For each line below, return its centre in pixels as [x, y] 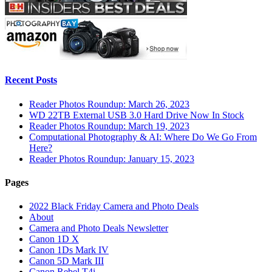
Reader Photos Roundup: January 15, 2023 [112, 158]
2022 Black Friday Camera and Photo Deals [114, 206]
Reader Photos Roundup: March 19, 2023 [109, 126]
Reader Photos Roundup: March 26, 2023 [109, 104]
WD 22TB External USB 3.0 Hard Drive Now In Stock [137, 115]
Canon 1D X [54, 239]
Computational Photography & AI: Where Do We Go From [143, 137]
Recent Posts [31, 80]
